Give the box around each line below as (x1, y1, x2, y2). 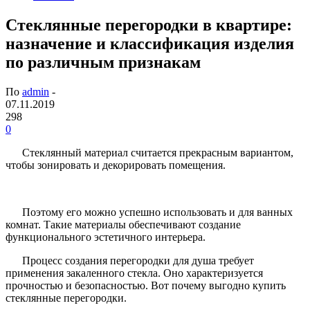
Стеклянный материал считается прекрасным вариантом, (22, 146, 293, 158)
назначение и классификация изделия (6, 34, 294, 53)
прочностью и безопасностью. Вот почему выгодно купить (6, 279, 286, 291)
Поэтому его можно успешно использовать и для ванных (22, 206, 293, 218)
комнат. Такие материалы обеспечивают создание (6, 218, 241, 230)
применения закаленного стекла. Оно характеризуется (6, 266, 263, 279)
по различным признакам (6, 53, 201, 71)
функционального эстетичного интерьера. (6, 230, 206, 243)
